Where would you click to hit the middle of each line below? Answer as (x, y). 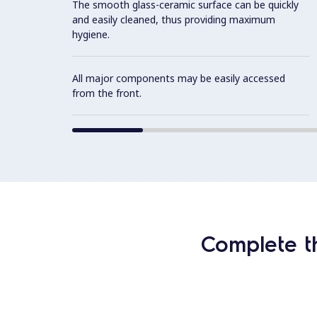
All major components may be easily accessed (179, 79)
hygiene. (91, 35)
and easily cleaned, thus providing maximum (174, 20)
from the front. (107, 93)
